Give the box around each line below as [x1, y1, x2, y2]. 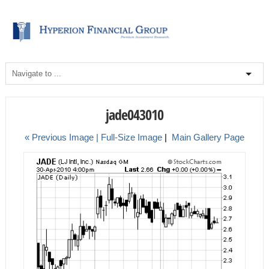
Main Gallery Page [171, 131, 244, 142]
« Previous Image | [24, 131, 101, 142]
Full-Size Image [100, 131, 162, 142]
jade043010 [105, 104, 163, 124]
